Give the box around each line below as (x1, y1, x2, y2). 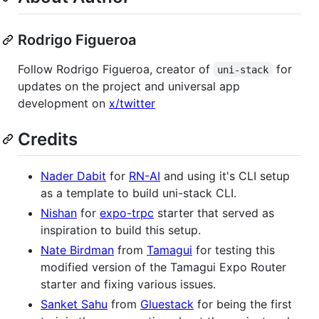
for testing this (192, 242, 275, 257)
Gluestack (140, 296, 194, 311)
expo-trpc (100, 205, 154, 220)
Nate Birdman (41, 242, 114, 257)
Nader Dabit (41, 168, 106, 183)
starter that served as (154, 205, 274, 220)
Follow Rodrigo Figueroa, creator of (18, 61, 214, 76)
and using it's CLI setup (160, 168, 290, 183)
